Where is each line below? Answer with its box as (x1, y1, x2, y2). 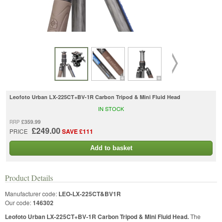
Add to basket (90, 144, 132, 152)
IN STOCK (98, 104, 124, 112)
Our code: (5, 198, 33, 207)
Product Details (5, 172, 53, 183)
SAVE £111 (62, 126, 93, 136)
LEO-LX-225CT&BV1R (58, 189, 121, 198)
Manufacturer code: (5, 189, 58, 198)
